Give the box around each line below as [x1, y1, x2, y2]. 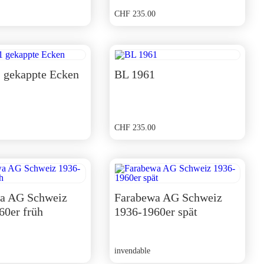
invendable [114, 246, 150, 255]
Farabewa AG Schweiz [114, 191, 222, 204]
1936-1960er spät [114, 205, 197, 218]
